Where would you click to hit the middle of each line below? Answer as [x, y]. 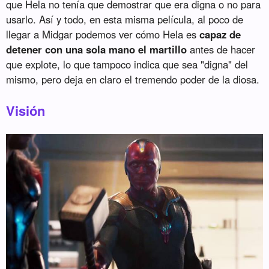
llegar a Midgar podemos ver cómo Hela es [103, 35]
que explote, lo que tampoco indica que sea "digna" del [127, 65]
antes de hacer [221, 50]
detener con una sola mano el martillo [97, 50]
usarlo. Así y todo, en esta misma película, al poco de [125, 20]
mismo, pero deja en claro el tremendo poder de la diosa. [133, 80]
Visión [26, 111]
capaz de [220, 35]
